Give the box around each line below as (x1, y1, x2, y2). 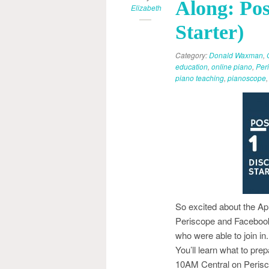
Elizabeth (131, 2, 162, 13)
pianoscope (228, 73, 266, 83)
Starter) (175, 21, 244, 43)
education (175, 61, 208, 71)
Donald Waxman (209, 50, 263, 60)
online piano (211, 61, 252, 71)
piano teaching (175, 73, 224, 83)
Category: (175, 50, 209, 60)
